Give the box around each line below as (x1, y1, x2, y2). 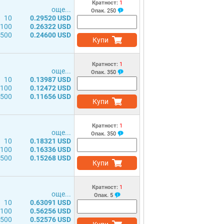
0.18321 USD (30, 137, 71, 145)
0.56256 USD (30, 207, 71, 215)
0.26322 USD (30, 22, 71, 30)
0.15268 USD (30, 154, 71, 162)
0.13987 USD (30, 75, 71, 83)
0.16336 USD (30, 145, 71, 153)
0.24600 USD (30, 31, 71, 39)
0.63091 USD (30, 198, 71, 206)
